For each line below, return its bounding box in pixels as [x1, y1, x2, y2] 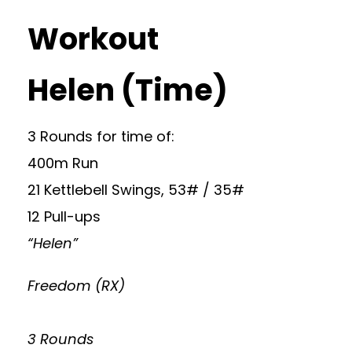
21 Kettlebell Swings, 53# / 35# [27, 180, 244, 200]
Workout [27, 18, 159, 60]
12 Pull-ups [27, 207, 101, 226]
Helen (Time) [27, 69, 228, 111]
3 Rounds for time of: [27, 126, 174, 146]
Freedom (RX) [27, 276, 125, 295]
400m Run [27, 153, 98, 173]
